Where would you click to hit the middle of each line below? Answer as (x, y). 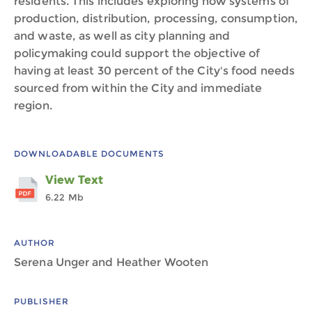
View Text (74, 180)
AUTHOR (34, 243)
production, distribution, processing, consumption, (156, 18)
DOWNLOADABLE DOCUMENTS (89, 154)
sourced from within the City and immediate (138, 88)
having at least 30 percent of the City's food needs (155, 71)
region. (33, 106)
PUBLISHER (41, 301)
